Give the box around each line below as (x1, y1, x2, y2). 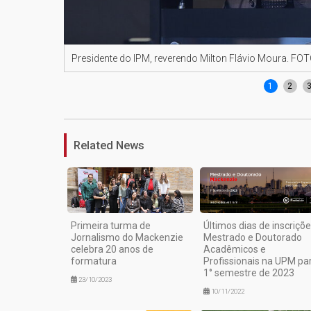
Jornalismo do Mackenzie (71, 231, 183, 243)
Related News (74, 138, 144, 153)
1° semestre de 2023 (203, 267, 294, 278)
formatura (71, 255, 117, 267)
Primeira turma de (71, 219, 151, 231)
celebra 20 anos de (71, 243, 153, 255)
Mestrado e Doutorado (203, 231, 302, 243)
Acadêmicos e (203, 243, 266, 255)
